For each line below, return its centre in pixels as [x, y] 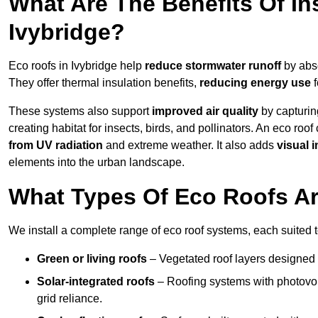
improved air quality [205, 111]
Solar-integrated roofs [96, 282]
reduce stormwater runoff [213, 66]
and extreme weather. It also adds [190, 146]
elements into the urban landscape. [97, 163]
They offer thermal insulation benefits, [104, 83]
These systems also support [80, 111]
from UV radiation [56, 146]
